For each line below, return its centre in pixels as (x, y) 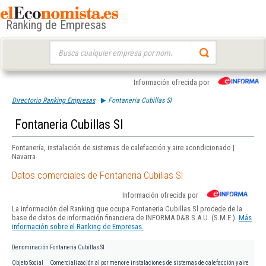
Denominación (30, 248)
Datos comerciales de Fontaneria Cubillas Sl (97, 175)
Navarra (24, 156)
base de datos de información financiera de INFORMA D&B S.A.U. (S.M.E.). (125, 218)
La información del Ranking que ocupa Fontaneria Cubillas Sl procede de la (127, 209)
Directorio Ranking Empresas (53, 100)
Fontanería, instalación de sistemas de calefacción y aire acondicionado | (123, 148)
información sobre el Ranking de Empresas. (78, 227)
